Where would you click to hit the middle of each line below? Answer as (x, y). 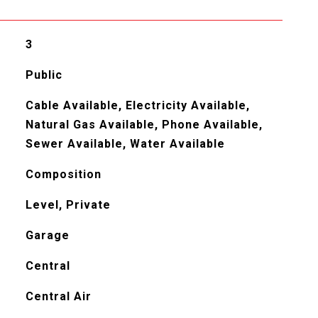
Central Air (58, 296)
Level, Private (68, 204)
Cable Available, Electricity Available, (137, 105)
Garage (47, 235)
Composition (63, 174)
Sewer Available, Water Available (125, 143)
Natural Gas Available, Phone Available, (144, 124)
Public (44, 75)
